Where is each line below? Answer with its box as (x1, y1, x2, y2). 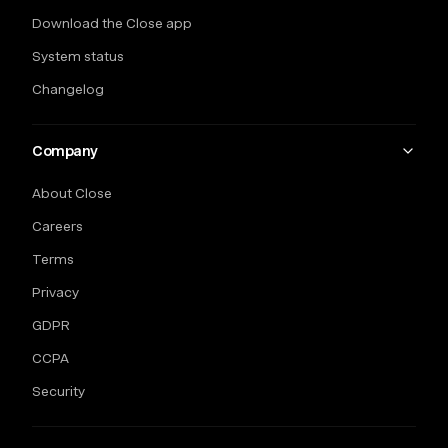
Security (32, 383, 85, 399)
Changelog (32, 81, 104, 97)
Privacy (32, 284, 79, 300)
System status (32, 48, 124, 64)
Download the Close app (32, 15, 192, 31)
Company (32, 143, 99, 159)
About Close (32, 185, 112, 201)
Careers (32, 218, 83, 234)
